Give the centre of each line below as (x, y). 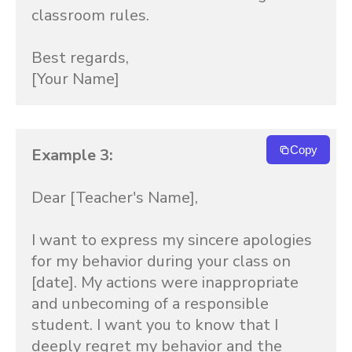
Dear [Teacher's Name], (115, 198)
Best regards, (80, 58)
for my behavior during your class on (161, 261)
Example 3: (72, 155)
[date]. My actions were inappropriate (165, 282)
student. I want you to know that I (155, 325)
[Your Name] (75, 79)
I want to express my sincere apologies (172, 240)
